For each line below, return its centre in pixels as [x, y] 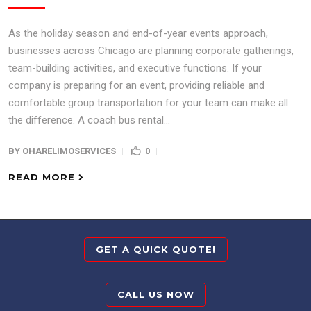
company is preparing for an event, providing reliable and [136, 85]
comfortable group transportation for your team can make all [148, 103]
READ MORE [42, 177]
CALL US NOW [155, 294]
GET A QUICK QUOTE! [155, 249]
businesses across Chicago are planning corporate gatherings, [151, 51]
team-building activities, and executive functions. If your [135, 68]
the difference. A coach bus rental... [89, 120]
